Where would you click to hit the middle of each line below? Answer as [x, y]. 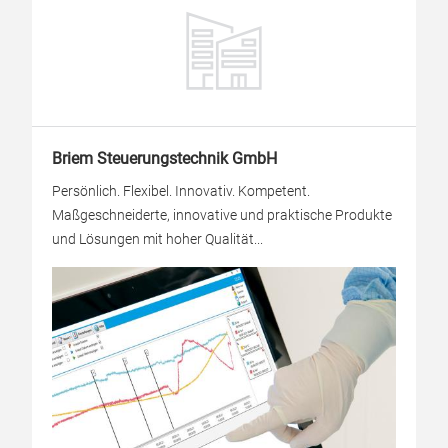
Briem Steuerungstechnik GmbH [164, 158]
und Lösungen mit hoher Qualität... [157, 239]
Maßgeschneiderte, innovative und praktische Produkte [222, 215]
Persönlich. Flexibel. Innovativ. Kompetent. [181, 191]
